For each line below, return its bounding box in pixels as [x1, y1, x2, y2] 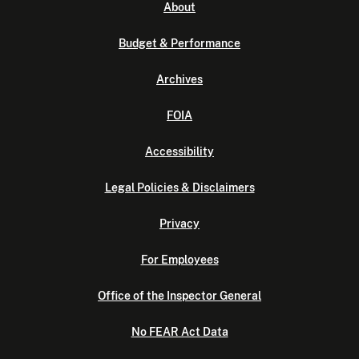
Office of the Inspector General [98, 312, 261, 325]
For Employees [140, 276, 219, 289]
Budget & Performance [119, 59, 240, 73]
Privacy [159, 240, 200, 253]
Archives [156, 95, 203, 109]
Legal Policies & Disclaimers [104, 204, 255, 217]
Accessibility [145, 167, 214, 181]
